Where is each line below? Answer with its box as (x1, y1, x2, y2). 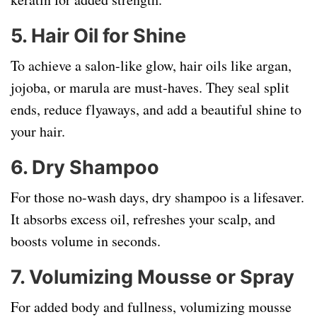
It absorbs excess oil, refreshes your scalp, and (11, 209, 275, 229)
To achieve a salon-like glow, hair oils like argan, (11, 56, 292, 75)
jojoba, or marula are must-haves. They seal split (11, 78, 289, 97)
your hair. (11, 122, 65, 141)
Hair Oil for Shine (31, 24, 186, 47)
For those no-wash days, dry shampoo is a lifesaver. (11, 188, 304, 207)
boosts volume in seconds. (11, 231, 161, 250)
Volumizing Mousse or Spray (29, 265, 294, 289)
